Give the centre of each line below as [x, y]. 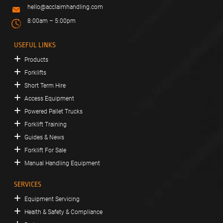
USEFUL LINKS [35, 45]
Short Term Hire [45, 85]
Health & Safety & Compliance [63, 212]
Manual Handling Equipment [62, 163]
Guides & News [44, 137]
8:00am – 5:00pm [52, 21]
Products [36, 59]
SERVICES [28, 184]
